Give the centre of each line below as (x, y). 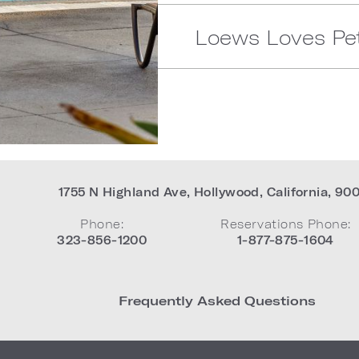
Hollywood (227, 192)
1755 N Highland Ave (123, 192)
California (297, 192)
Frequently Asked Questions (218, 300)
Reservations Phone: (286, 224)
